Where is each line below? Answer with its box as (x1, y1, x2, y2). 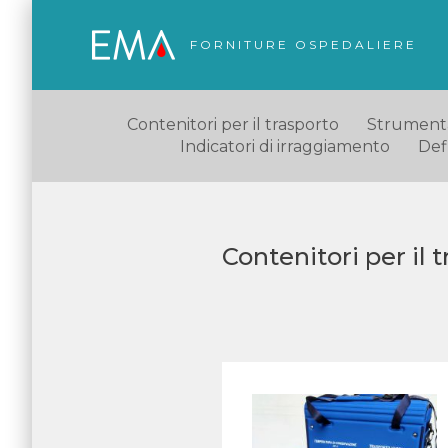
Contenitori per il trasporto (127, 115, 339, 134)
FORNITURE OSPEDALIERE (190, 37, 417, 52)
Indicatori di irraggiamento (179, 137, 390, 156)
